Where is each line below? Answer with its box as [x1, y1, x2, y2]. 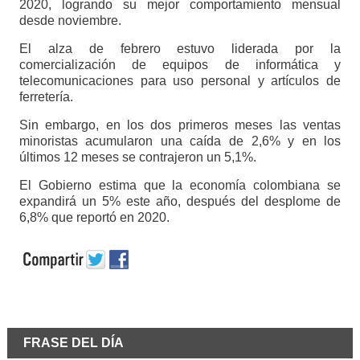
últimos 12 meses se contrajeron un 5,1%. [18, 150, 256, 165]
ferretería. [18, 90, 73, 104]
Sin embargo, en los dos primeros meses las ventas [18, 118, 342, 133]
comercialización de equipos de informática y [18, 58, 342, 72]
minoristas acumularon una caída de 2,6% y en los [18, 134, 342, 149]
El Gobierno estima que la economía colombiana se [18, 178, 342, 193]
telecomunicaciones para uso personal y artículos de [18, 74, 342, 88]
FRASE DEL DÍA [22, 336, 124, 350]
